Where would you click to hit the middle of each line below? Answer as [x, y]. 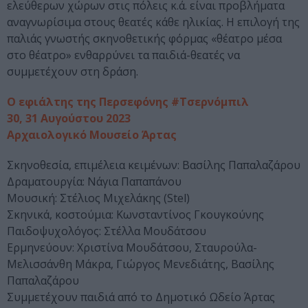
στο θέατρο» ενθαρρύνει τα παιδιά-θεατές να [123, 55]
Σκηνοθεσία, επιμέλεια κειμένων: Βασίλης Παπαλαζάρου [154, 165]
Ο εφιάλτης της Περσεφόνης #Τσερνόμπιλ [128, 102]
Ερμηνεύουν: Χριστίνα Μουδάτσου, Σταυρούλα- [132, 248]
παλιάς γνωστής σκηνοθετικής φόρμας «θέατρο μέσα [144, 39]
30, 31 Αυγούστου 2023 [69, 119]
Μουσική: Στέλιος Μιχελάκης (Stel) [98, 198]
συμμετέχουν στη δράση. [73, 72]
